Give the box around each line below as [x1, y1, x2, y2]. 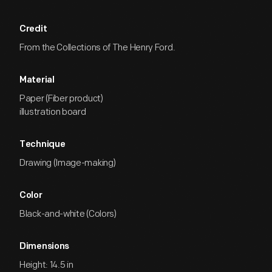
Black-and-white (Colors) [19, 208, 117, 220]
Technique [19, 140, 66, 149]
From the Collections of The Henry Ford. [19, 42, 175, 53]
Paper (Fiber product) [19, 93, 103, 104]
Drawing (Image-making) [19, 157, 116, 169]
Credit [19, 25, 47, 34]
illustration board [19, 106, 86, 118]
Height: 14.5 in [19, 259, 73, 271]
